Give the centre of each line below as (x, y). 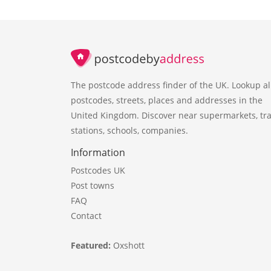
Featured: (92, 245)
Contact (86, 215)
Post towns (93, 185)
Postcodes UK (98, 170)
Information (98, 152)
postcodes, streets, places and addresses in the (167, 100)
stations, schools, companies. (129, 130)
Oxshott (129, 245)
